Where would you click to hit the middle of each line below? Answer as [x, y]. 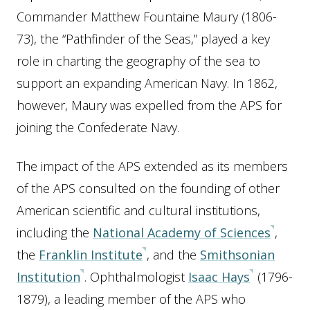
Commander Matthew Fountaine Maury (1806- [147, 17]
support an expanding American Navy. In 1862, [147, 83]
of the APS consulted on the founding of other [148, 188]
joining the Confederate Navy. [98, 127]
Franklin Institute [91, 255]
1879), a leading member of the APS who [131, 299]
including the [55, 232]
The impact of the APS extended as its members [152, 166]
